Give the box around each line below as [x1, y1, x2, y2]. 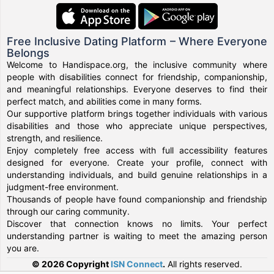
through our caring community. [7, 206, 130, 217]
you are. [7, 242, 40, 253]
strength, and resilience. [7, 132, 103, 143]
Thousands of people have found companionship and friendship [7, 193, 267, 204]
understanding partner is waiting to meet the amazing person [7, 230, 267, 241]
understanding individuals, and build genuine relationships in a [7, 169, 267, 180]
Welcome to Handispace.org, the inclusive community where [7, 59, 267, 70]
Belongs [7, 46, 50, 59]
